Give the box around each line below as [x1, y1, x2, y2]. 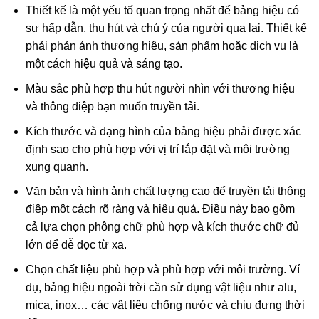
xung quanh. [25, 160, 88, 173]
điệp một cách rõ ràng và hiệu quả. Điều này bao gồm [25, 203, 295, 216]
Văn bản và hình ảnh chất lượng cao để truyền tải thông [25, 185, 306, 198]
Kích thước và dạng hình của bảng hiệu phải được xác [25, 125, 301, 137]
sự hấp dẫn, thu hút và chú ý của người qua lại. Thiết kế [25, 22, 307, 35]
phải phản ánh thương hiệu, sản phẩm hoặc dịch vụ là [25, 40, 298, 53]
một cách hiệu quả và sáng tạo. [25, 58, 182, 70]
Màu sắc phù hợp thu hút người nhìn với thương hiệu [25, 82, 295, 95]
